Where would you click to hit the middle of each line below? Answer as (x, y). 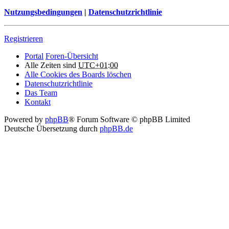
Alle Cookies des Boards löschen (78, 74)
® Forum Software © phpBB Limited (129, 119)
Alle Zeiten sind (51, 65)
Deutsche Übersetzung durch (52, 128)
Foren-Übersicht (72, 56)
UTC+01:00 (98, 65)
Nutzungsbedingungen (43, 12)
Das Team (41, 93)
